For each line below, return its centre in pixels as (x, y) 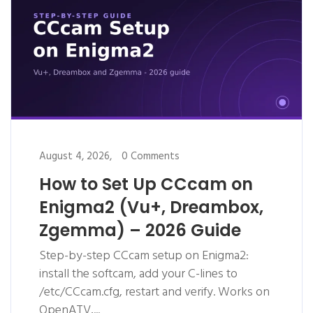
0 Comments (151, 156)
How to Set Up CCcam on (146, 184)
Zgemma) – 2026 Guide (140, 230)
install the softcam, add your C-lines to (138, 274)
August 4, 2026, (75, 156)
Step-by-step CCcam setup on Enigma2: (144, 256)
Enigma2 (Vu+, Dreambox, (151, 207)
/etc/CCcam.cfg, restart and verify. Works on (154, 292)
